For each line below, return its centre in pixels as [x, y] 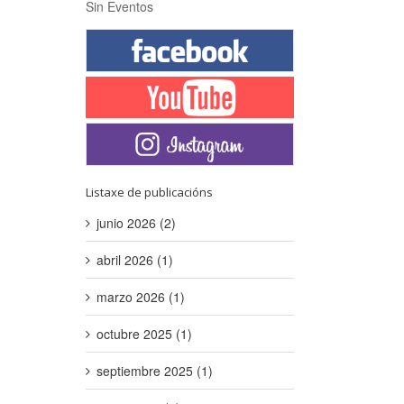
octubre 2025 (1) [144, 334]
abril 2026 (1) [135, 260]
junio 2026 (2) [136, 223]
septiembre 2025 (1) [155, 371]
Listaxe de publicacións [149, 193]
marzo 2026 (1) [141, 297]
